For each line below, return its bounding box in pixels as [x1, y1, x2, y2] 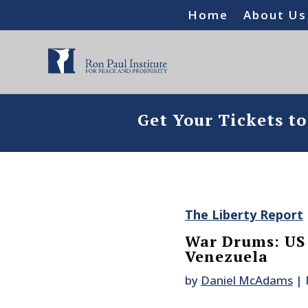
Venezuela [184, 246, 268, 267]
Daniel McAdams [200, 272, 293, 289]
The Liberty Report [184, 206, 303, 223]
